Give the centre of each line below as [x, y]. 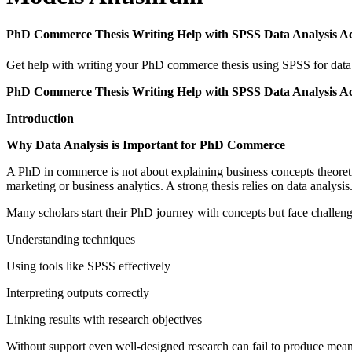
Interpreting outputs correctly [78, 293]
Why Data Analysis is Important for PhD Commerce [146, 145]
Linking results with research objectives [104, 320]
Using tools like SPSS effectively [88, 266]
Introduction [40, 119]
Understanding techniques [71, 240]
